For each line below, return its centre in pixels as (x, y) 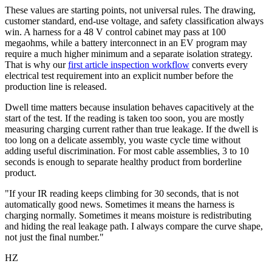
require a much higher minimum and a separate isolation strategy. (129, 53)
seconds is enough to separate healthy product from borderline (123, 161)
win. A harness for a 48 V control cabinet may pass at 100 (115, 32)
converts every (220, 64)
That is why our (35, 64)
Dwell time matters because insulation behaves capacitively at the (129, 107)
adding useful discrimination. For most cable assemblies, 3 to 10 (127, 151)
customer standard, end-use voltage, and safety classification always (134, 21)
